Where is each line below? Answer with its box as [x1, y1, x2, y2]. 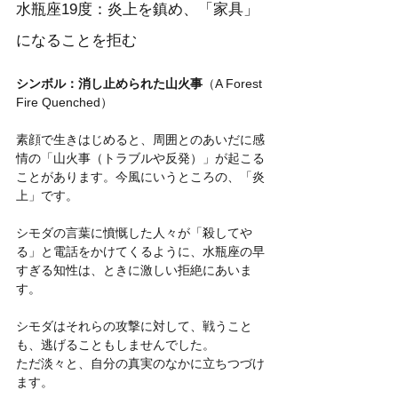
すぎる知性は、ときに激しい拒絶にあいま [16, 262, 252, 277]
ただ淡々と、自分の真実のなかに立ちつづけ [16, 355, 265, 370]
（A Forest [203, 76, 266, 91]
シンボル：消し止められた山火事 [16, 76, 203, 91]
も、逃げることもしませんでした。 [16, 337, 215, 352]
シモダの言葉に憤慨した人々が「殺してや [16, 225, 252, 240]
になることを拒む [16, 31, 137, 49]
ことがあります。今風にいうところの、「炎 [16, 169, 265, 184]
